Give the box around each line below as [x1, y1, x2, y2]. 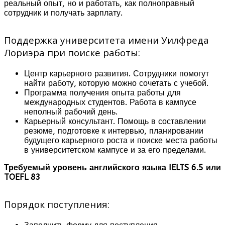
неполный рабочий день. [24, 106, 118, 117]
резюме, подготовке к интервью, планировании [24, 126, 203, 136]
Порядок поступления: [4, 197, 109, 210]
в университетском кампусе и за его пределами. [24, 145, 206, 155]
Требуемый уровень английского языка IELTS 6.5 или [4, 162, 221, 172]
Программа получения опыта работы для [24, 87, 181, 97]
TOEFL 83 [4, 172, 41, 182]
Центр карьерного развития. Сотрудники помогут [24, 68, 209, 78]
